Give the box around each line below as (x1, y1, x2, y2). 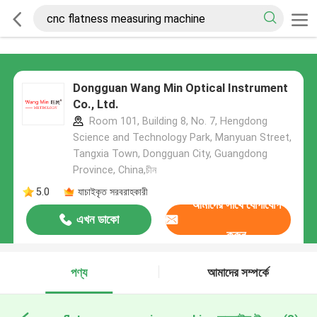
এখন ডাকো (76, 212, 119, 227)
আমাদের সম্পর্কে (207, 265, 269, 280)
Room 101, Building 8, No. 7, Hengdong (86, 115, 267, 127)
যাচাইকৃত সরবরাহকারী (77, 185, 148, 197)
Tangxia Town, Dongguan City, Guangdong (72, 148, 267, 160)
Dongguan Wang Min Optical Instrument (72, 81, 288, 96)
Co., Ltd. (72, 97, 119, 112)
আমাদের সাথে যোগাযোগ (192, 197, 282, 212)
